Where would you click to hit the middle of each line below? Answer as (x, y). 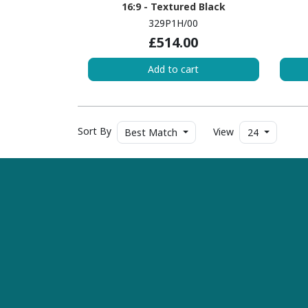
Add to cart (174, 69)
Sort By (96, 131)
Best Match (151, 132)
